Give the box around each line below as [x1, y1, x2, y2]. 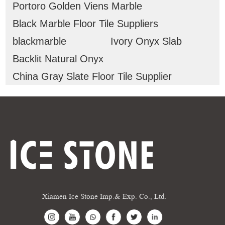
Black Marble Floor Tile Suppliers [12, 18, 158, 29]
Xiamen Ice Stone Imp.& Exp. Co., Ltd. [42, 192, 167, 201]
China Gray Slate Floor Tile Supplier [12, 70, 172, 82]
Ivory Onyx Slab [110, 35, 182, 47]
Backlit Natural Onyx [12, 53, 103, 64]
